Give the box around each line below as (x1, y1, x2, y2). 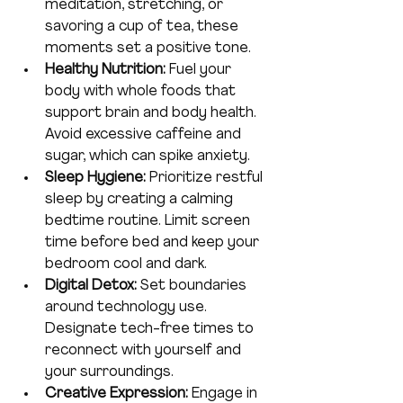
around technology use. (45, 300, 210, 316)
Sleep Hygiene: (45, 171, 146, 186)
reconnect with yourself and (45, 344, 245, 359)
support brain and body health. (45, 106, 260, 121)
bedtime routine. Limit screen (45, 214, 254, 229)
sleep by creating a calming (45, 193, 237, 208)
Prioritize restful (146, 171, 266, 186)
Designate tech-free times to (45, 322, 257, 337)
